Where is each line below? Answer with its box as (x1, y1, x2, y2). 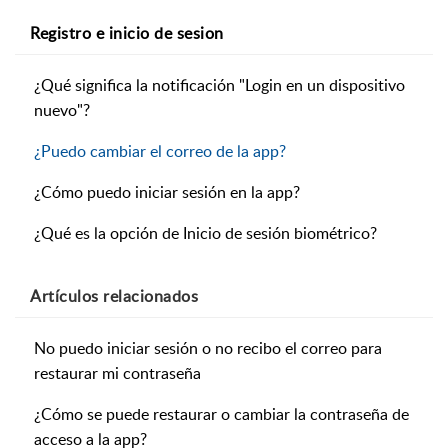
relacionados (98, 285, 198, 308)
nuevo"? (34, 99, 90, 122)
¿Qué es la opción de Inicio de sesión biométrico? (34, 222, 377, 245)
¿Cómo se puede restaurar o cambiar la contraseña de (34, 403, 409, 426)
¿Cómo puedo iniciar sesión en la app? (34, 181, 300, 204)
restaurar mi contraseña (34, 362, 201, 385)
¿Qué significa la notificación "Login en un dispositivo (34, 74, 405, 97)
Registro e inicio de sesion (30, 22, 224, 45)
